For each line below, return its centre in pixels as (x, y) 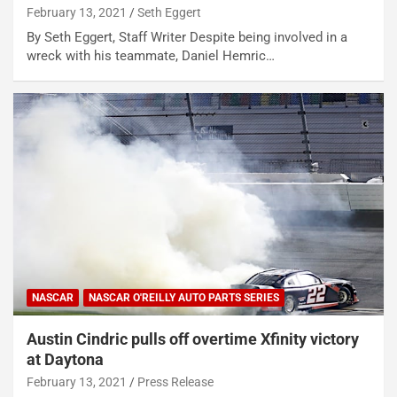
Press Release (175, 381)
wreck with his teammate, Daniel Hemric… (151, 55)
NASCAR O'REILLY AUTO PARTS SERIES (184, 297)
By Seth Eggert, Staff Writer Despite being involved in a (187, 37)
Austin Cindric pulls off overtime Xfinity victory (193, 339)
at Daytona (65, 359)
